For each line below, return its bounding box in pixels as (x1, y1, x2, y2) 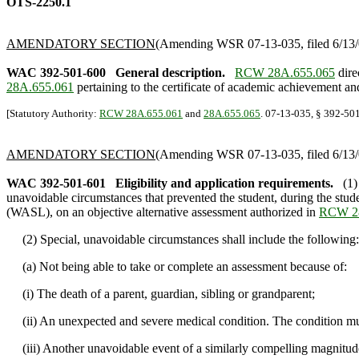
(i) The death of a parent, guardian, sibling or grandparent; (6, 287, 315, 301)
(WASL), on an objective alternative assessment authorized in (6, 205, 319, 219)
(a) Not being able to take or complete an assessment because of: (6, 260, 347, 273)
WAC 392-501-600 (6, 66, 106, 79)
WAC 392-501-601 (6, 176, 106, 190)
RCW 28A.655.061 (99, 107, 183, 119)
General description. (115, 66, 225, 79)
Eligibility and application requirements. (115, 176, 333, 190)
